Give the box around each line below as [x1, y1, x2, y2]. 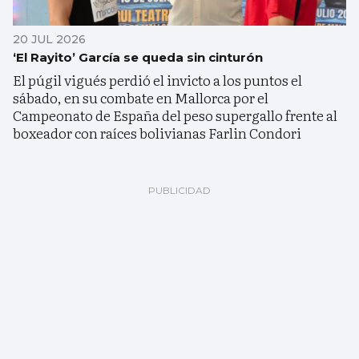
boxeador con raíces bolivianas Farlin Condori [13, 122, 301, 143]
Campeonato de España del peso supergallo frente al [13, 104, 337, 125]
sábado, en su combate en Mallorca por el [13, 87, 268, 107]
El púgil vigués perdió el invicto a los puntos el [13, 69, 302, 90]
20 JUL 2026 [13, 31, 86, 46]
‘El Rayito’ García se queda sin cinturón [13, 49, 263, 65]
